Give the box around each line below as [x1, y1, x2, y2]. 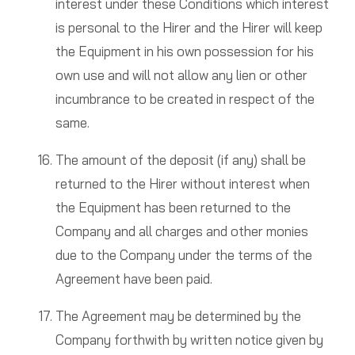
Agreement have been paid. [55, 270, 212, 288]
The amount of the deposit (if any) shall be [55, 151, 306, 169]
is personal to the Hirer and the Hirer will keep [55, 19, 323, 36]
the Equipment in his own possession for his [55, 43, 314, 60]
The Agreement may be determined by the [55, 307, 301, 325]
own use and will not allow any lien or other [55, 67, 307, 84]
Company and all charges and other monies [55, 223, 308, 240]
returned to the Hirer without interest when [55, 175, 310, 193]
